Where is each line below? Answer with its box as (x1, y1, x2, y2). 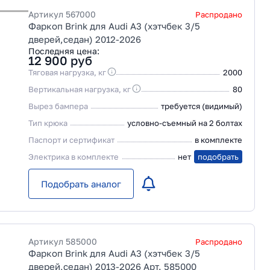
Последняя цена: (28, 46, 99, 56)
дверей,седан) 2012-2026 (28, 34, 141, 45)
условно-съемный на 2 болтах (127, 118, 242, 128)
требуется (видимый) (161, 101, 242, 111)
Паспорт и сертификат (28, 135, 115, 145)
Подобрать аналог (41, 178, 121, 189)
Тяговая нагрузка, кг (28, 67, 106, 77)
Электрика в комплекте (28, 152, 119, 162)
